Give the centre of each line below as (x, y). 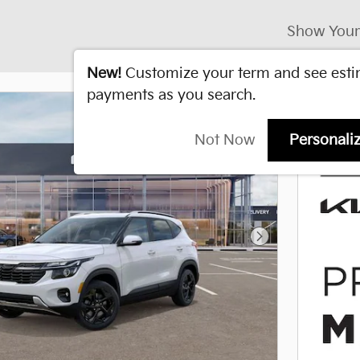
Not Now (225, 141)
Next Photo (293, 244)
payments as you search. (171, 95)
